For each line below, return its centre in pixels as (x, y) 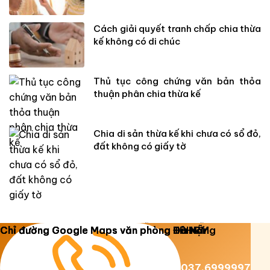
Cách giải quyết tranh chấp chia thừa (177, 28)
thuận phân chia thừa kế (147, 93)
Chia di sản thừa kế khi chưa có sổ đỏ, (177, 133)
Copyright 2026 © (100, 235)
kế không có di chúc (137, 41)
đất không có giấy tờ (140, 146)
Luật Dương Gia (173, 235)
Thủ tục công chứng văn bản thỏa (177, 81)
